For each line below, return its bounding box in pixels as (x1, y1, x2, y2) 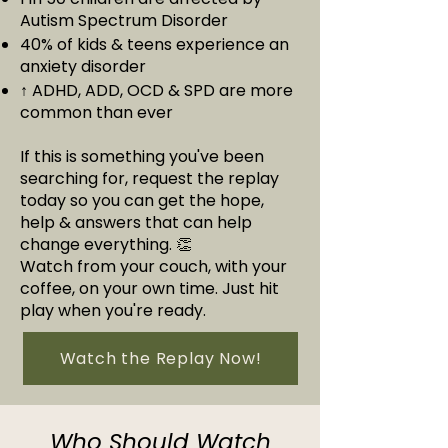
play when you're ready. (20, 299, 206, 322)
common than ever (20, 101, 173, 124)
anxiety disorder (20, 55, 146, 78)
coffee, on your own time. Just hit (20, 277, 279, 300)
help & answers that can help (20, 211, 252, 234)
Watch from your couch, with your (20, 255, 287, 278)
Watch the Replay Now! (59, 347, 262, 370)
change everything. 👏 (20, 233, 192, 256)
